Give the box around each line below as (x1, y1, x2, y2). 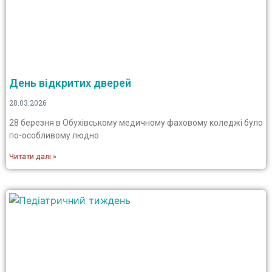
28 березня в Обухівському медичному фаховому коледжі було (9, 118, 263, 127)
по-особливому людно (9, 131, 99, 140)
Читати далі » (9, 152, 56, 161)
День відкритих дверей (9, 76, 131, 89)
